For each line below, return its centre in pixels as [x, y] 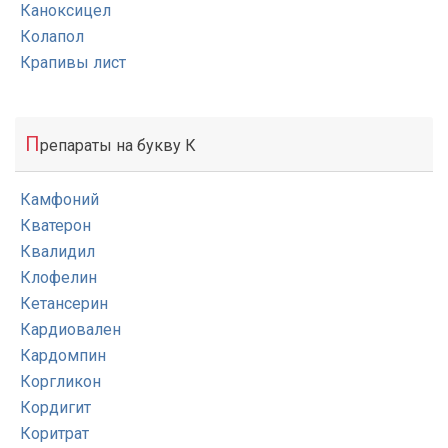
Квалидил [57, 251]
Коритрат [54, 433]
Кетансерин [64, 303]
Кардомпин [63, 355]
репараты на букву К [118, 145]
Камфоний [59, 199]
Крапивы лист [73, 62]
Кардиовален [70, 329]
